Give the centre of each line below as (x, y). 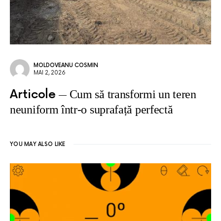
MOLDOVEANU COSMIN (66, 65)
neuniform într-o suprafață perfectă (92, 110)
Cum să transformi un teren (133, 94)
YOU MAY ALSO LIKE (38, 144)
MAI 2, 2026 (50, 73)
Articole (33, 94)
